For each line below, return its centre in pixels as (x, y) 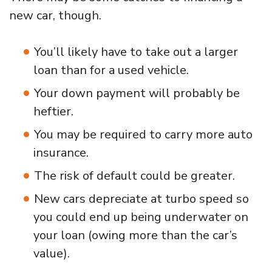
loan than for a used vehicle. (111, 70)
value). (52, 253)
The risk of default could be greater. (134, 175)
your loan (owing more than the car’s (135, 235)
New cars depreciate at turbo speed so (141, 199)
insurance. (61, 152)
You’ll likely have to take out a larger (136, 52)
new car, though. (55, 15)
